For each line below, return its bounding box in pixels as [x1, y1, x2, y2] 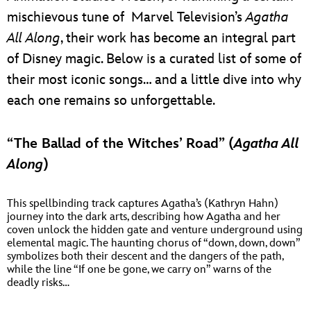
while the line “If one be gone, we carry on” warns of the [7, 262, 271, 276]
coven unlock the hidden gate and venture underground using [7, 223, 303, 237]
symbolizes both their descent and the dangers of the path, [7, 249, 283, 263]
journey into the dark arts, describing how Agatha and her [7, 210, 280, 224]
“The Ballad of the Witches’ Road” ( [7, 135, 234, 152]
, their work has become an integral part [60, 29, 296, 47]
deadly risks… [7, 276, 69, 289]
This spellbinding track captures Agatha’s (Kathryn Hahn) [7, 196, 278, 210]
